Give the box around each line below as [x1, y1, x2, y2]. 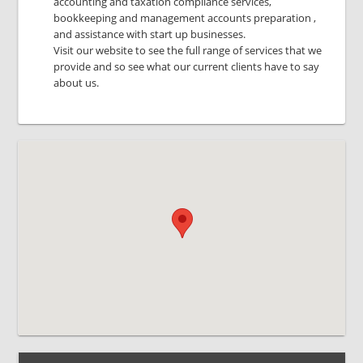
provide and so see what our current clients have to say [53, 59, 320, 74]
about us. [53, 75, 100, 90]
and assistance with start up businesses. [53, 27, 246, 41]
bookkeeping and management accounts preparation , [53, 11, 317, 25]
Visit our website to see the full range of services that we [53, 43, 322, 58]
